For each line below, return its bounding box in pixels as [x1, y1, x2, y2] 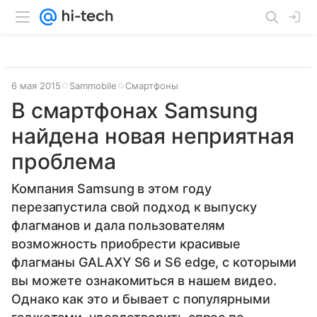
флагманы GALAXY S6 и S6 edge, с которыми [11, 255, 297, 270]
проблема [11, 149, 116, 174]
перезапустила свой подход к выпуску [11, 200, 257, 214]
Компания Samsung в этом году [11, 181, 212, 196]
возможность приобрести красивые [11, 236, 241, 251]
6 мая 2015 [11, 80, 61, 91]
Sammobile [69, 80, 117, 91]
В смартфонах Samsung [11, 98, 258, 123]
